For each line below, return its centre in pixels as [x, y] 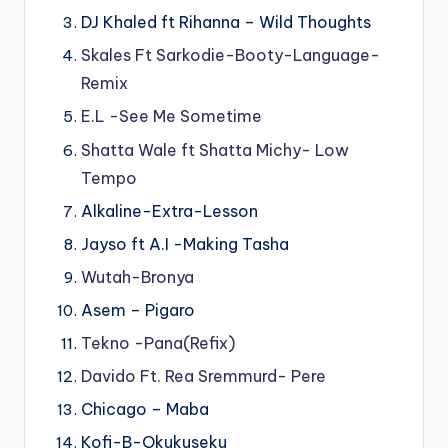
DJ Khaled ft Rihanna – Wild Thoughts [226, 22]
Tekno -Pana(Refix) [158, 343]
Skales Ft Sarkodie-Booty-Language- [230, 55]
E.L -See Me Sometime [171, 116]
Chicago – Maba [145, 409]
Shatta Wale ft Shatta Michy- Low [215, 149]
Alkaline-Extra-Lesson [169, 210]
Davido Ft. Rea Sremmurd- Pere [203, 376]
